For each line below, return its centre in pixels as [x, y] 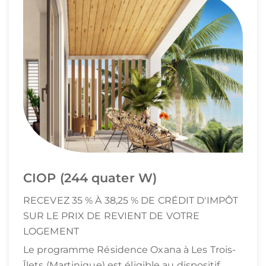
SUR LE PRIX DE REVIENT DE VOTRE [112, 216]
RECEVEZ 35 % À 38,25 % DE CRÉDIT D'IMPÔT [131, 201]
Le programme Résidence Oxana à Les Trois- [130, 250]
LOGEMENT [51, 232]
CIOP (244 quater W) [90, 178]
